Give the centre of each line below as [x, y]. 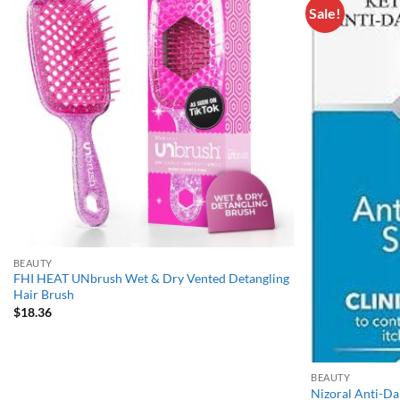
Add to [262, 16]
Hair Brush [43, 295]
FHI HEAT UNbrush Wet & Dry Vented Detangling [151, 279]
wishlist [262, 29]
